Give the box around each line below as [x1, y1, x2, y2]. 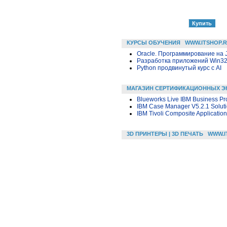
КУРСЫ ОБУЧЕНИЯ [127, 40, 180, 46]
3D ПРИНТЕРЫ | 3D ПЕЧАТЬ [127, 131, 203, 137]
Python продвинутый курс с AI [137, 64, 221, 72]
